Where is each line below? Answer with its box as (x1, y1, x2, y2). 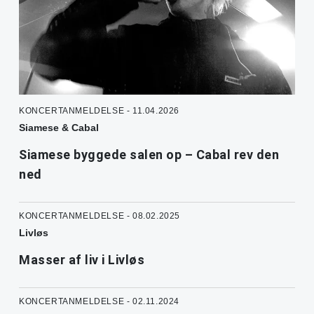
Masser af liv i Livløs (19, 252, 144, 267)
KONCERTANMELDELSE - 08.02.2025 (19, 210, 180, 221)
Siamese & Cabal (19, 121, 99, 133)
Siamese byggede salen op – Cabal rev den (19, 146, 279, 162)
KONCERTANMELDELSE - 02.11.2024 (19, 296, 179, 306)
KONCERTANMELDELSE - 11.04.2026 (19, 105, 179, 116)
